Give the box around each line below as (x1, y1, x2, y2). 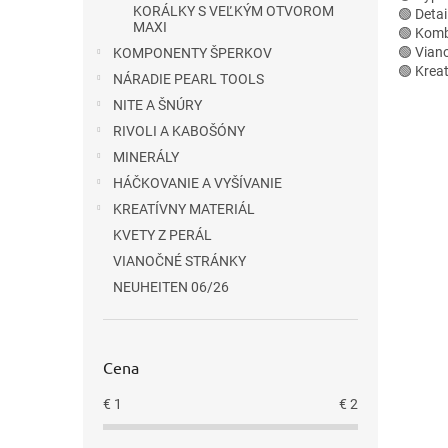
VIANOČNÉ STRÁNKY (113, 253, 246, 269)
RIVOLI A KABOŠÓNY (113, 123, 245, 139)
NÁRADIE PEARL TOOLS (113, 71, 264, 87)
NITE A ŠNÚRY (113, 97, 202, 113)
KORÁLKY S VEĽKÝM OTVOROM (133, 3, 334, 19)
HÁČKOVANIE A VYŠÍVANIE (113, 175, 282, 191)
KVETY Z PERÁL (113, 227, 212, 243)
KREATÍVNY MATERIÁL (113, 201, 255, 217)
